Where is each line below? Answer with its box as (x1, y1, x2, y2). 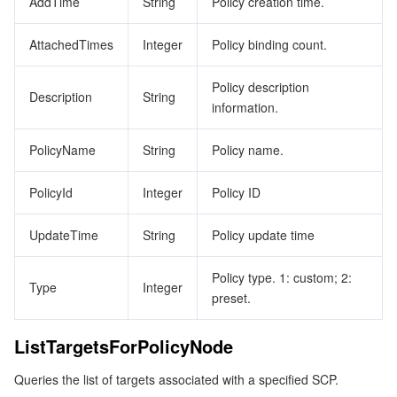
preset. (212, 289, 251, 307)
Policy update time (212, 226, 315, 244)
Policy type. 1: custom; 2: (212, 269, 352, 286)
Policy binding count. (212, 35, 327, 53)
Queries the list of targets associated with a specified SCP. (14, 370, 339, 388)
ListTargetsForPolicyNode (14, 333, 233, 359)
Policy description (212, 78, 309, 96)
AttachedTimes (29, 35, 113, 53)
